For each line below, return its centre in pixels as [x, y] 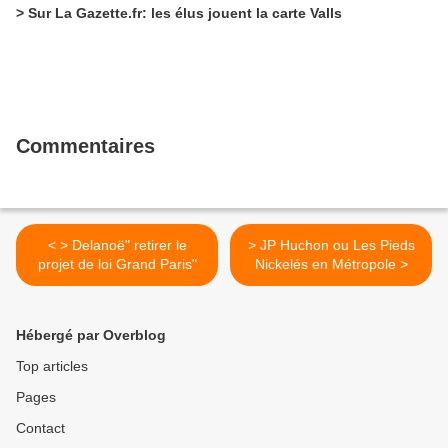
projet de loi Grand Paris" [117, 264]
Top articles [52, 366]
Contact [40, 428]
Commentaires [85, 146]
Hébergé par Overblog [91, 335]
